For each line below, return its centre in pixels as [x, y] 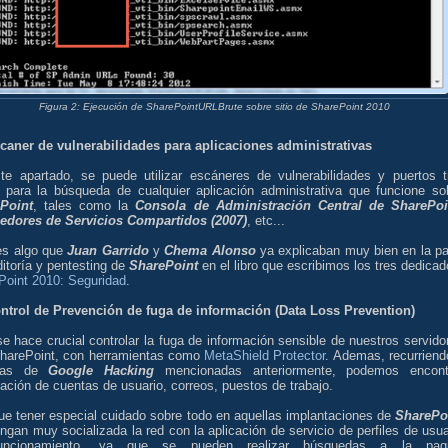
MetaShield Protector [265, 355]
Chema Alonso [210, 250]
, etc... [266, 220]
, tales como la [84, 205]
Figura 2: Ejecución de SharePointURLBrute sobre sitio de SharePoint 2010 [214, 107]
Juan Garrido [108, 250]
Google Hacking [101, 370]
